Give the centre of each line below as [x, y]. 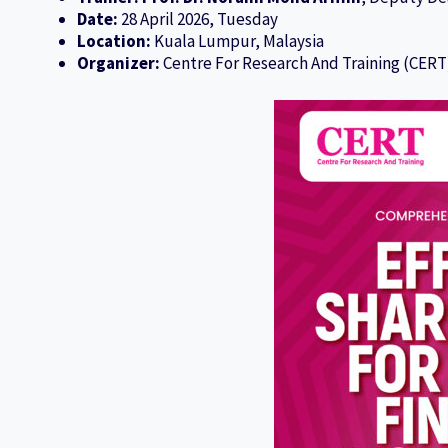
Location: [113, 41]
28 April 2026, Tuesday [197, 19]
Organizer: [118, 63]
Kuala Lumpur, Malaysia [237, 41]
